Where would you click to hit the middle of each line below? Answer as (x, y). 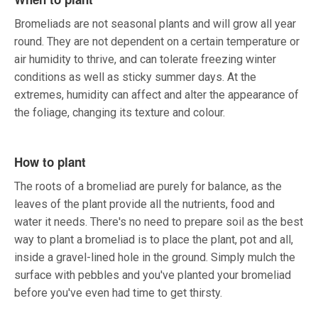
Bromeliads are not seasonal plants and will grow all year (155, 24)
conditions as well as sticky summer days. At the (135, 77)
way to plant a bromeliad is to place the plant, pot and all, (154, 240)
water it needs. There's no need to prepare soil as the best (159, 222)
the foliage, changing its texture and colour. (122, 113)
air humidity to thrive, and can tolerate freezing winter (145, 60)
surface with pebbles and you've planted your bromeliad (153, 275)
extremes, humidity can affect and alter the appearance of (157, 95)
